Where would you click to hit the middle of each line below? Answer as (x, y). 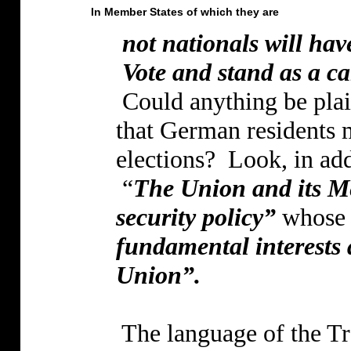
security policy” (195, 217)
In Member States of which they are (185, 12)
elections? (165, 159)
